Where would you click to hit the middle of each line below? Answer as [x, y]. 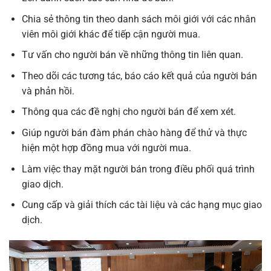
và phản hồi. [48, 91]
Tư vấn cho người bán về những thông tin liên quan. [132, 55]
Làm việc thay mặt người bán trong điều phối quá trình [138, 169]
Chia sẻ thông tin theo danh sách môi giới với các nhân [139, 19]
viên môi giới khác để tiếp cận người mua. [111, 34]
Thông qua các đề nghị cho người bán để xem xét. [129, 112]
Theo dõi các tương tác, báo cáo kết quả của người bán [139, 76]
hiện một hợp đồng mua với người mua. [106, 148]
